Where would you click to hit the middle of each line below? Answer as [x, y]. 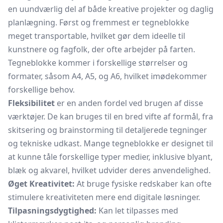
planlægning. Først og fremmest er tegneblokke [99, 22]
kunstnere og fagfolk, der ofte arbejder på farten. [102, 49]
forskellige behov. [41, 90]
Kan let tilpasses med [137, 211]
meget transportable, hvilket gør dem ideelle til [97, 36]
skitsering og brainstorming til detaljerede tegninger [108, 130]
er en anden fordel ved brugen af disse [129, 103]
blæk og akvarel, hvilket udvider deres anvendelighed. [109, 170]
